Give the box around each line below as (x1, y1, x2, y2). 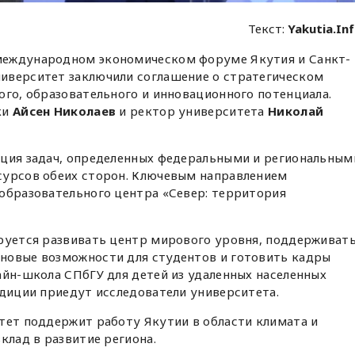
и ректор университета (116, 103, 269, 119)
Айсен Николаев (9, 103, 116, 119)
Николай (268, 103, 324, 119)
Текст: (248, 21, 288, 36)
